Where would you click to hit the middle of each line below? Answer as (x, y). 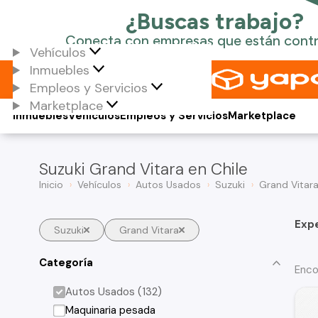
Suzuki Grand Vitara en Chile (143, 169)
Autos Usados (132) (114, 292)
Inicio (51, 185)
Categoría (66, 262)
